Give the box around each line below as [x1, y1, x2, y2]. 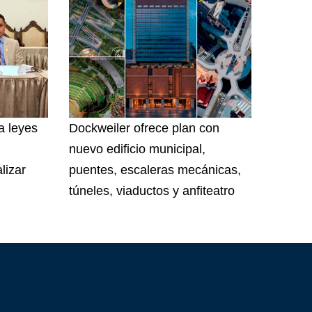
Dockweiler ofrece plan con [68, 120, 219, 135]
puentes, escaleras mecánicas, [68, 162, 241, 177]
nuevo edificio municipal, [68, 141, 205, 156]
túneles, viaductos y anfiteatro [68, 183, 235, 198]
